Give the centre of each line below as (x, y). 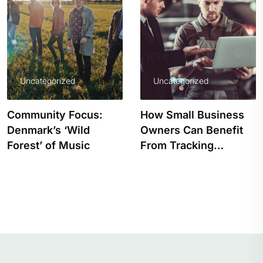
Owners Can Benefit (192, 130)
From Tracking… (182, 145)
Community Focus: (55, 114)
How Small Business (192, 114)
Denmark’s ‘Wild (48, 130)
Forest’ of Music (48, 145)
